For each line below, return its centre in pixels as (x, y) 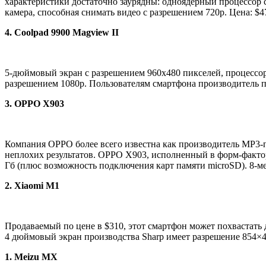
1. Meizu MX (31, 257)
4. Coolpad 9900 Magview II (62, 33)
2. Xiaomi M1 (32, 186)
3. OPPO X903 (34, 104)
